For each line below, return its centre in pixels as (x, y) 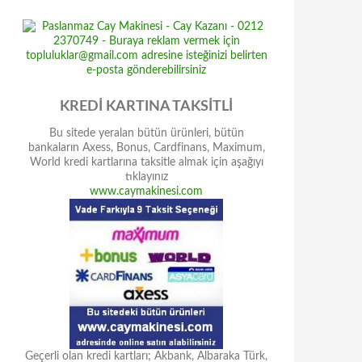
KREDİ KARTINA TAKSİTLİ (146, 107)
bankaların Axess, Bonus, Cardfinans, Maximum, (146, 148)
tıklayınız (146, 177)
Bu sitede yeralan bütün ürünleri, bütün (146, 133)
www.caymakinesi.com (146, 192)
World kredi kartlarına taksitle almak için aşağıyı (146, 162)
